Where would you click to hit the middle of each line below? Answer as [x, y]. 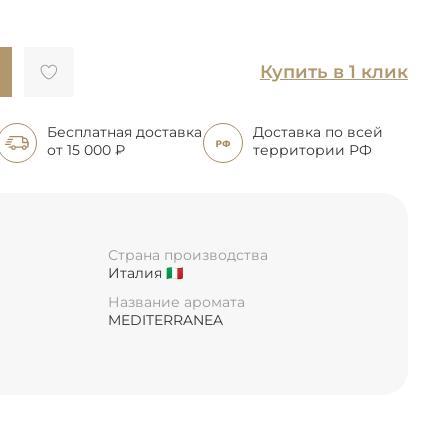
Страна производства [188, 254]
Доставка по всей [317, 131]
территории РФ [312, 149]
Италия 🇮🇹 [145, 272]
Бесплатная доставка [125, 131]
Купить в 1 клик [334, 71]
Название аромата [176, 302]
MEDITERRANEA [165, 320]
